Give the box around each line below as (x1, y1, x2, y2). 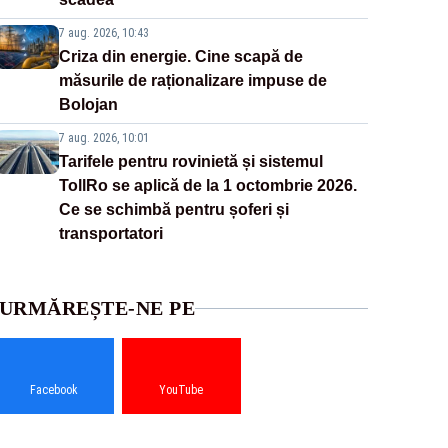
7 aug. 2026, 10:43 (58, 26, 149, 41)
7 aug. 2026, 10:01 (58, 131, 149, 146)
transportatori (58, 225, 163, 243)
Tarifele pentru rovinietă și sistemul (58, 153, 323, 171)
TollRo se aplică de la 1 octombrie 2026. (58, 177, 357, 195)
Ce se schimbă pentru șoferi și (58, 201, 289, 219)
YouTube (159, 383, 204, 398)
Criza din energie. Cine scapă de (58, 48, 303, 66)
